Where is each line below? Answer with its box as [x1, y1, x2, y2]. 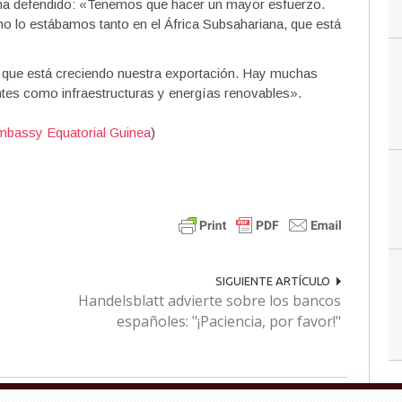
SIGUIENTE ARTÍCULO [214, 275, 330, 287]
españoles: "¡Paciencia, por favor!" [116, 311, 341, 331]
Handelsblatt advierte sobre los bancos [77, 291, 341, 310]
